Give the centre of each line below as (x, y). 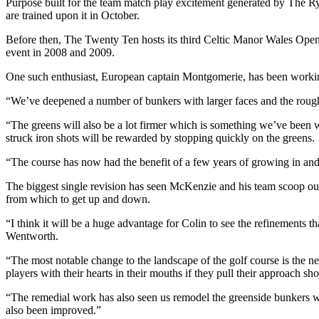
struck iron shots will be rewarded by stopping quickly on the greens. (160, 137)
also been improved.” (53, 310)
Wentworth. (32, 236)
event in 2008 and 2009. (60, 52)
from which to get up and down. (78, 199)
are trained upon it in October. (73, 15)
